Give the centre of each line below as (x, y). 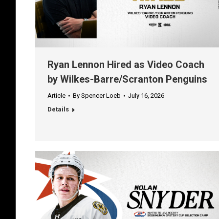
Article (56, 96)
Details (58, 109)
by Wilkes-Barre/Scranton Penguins (127, 79)
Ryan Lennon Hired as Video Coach (126, 65)
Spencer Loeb (101, 96)
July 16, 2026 (146, 96)
